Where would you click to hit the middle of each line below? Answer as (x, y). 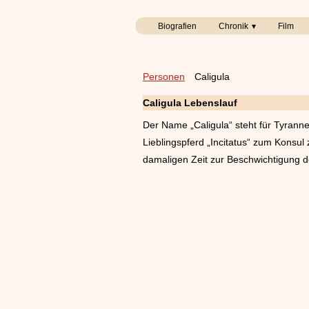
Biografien (177, 26)
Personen (164, 77)
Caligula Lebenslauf (190, 103)
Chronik (233, 26)
